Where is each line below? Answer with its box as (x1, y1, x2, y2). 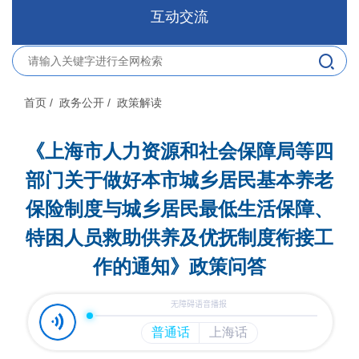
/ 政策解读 (107, 96, 162, 109)
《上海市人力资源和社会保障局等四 (26, 140, 333, 162)
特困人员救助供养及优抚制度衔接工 (26, 227, 333, 248)
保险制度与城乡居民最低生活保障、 (26, 198, 333, 220)
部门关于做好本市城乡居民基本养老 (26, 169, 333, 191)
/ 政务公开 (50, 96, 104, 109)
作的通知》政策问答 (93, 256, 266, 277)
